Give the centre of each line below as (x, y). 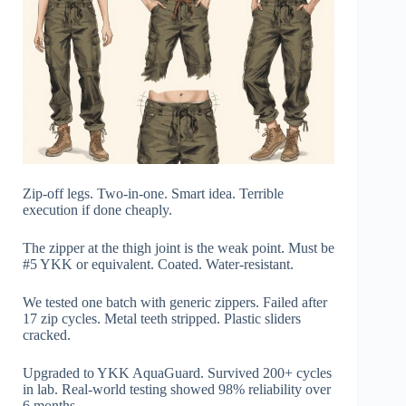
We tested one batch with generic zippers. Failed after (175, 303)
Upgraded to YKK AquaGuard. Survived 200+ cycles (177, 373)
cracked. (47, 335)
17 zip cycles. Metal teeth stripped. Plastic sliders (162, 319)
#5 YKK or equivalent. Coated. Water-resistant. (158, 265)
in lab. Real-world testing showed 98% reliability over (177, 390)
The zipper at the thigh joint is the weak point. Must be (179, 248)
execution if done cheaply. (97, 210)
